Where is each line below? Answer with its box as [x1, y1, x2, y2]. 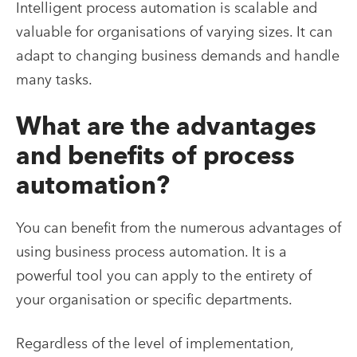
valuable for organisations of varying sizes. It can [16, 22, 332, 40]
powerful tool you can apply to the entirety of [16, 266, 312, 284]
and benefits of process [16, 139, 295, 171]
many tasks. [16, 70, 92, 88]
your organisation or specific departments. [16, 290, 292, 308]
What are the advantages [16, 110, 316, 141]
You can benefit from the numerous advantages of [16, 218, 341, 236]
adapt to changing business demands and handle [16, 46, 339, 64]
